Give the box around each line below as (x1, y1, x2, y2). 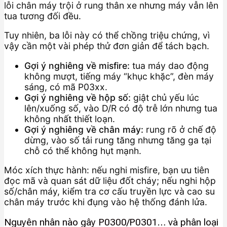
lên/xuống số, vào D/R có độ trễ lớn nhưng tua (24, 102, 217, 113)
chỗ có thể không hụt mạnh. (24, 145, 141, 156)
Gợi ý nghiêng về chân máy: (24, 124, 143, 135)
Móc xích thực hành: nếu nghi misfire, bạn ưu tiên (4, 165, 209, 176)
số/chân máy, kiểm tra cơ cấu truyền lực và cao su (4, 186, 215, 197)
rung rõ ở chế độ (143, 124, 216, 135)
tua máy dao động (130, 60, 209, 71)
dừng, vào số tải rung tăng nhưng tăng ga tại (24, 134, 211, 145)
